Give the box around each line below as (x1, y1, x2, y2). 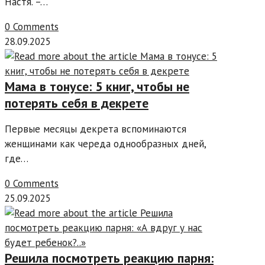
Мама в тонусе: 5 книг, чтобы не (5, 78, 189, 95)
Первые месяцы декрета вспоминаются (5, 122, 186, 136)
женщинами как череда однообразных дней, (5, 137, 206, 151)
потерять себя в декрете (5, 95, 148, 112)
